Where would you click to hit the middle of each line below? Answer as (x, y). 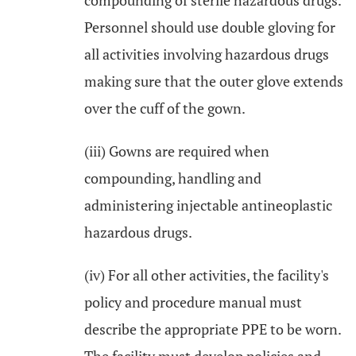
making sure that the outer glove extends (214, 81)
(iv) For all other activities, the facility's (207, 275)
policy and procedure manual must (193, 302)
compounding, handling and (173, 178)
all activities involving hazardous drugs (207, 54)
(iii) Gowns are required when (177, 151)
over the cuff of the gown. (165, 108)
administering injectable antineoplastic (208, 205)
